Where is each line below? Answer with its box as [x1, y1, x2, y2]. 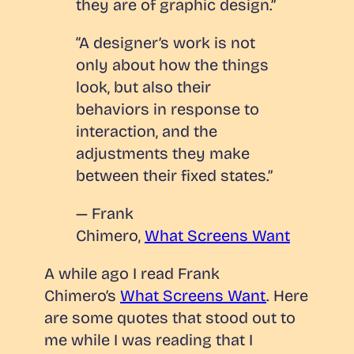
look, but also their [76, 77, 211, 96]
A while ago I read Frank [44, 263, 220, 283]
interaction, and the [76, 121, 217, 141]
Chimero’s [44, 285, 120, 305]
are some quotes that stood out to [44, 307, 296, 327]
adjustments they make [76, 143, 250, 163]
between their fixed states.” [76, 165, 273, 185]
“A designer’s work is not [76, 32, 255, 52]
